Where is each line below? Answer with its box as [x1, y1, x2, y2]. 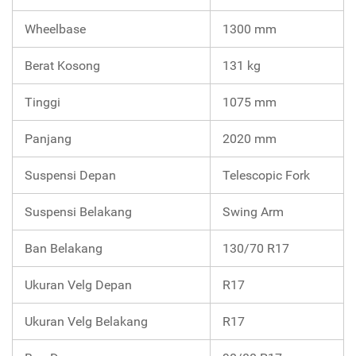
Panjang [25, 131, 72, 147]
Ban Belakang [25, 241, 103, 257]
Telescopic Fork [222, 168, 310, 184]
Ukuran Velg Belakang [25, 314, 148, 330]
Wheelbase [25, 21, 86, 37]
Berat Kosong [25, 58, 100, 74]
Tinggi [25, 95, 60, 110]
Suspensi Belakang [25, 204, 132, 220]
